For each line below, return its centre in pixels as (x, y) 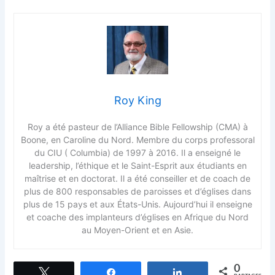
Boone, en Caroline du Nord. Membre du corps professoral (137, 140)
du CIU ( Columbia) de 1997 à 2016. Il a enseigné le (137, 153)
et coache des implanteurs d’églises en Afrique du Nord (137, 217)
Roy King (137, 101)
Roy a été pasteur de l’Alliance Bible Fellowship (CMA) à (137, 127)
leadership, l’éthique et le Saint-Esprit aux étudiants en (137, 166)
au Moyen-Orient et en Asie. (137, 230)
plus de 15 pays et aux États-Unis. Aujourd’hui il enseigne (137, 204)
